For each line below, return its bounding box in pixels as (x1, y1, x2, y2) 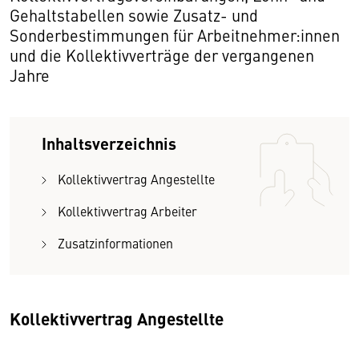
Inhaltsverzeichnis (42, 131, 176, 155)
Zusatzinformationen (58, 234, 173, 252)
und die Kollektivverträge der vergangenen (10, 44, 314, 66)
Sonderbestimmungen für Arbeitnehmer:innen (10, 24, 340, 46)
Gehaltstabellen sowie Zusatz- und (10, 4, 258, 26)
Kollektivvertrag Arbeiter (58, 202, 197, 220)
